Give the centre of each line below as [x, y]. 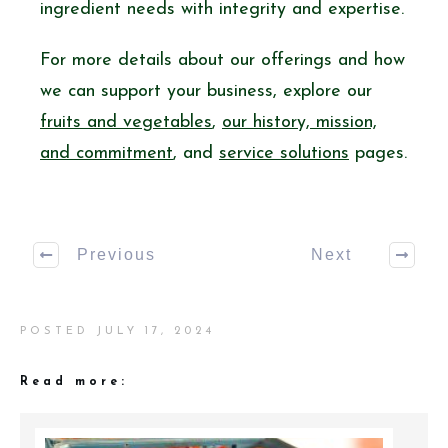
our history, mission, [299, 122]
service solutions [284, 153]
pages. [378, 153]
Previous [116, 255]
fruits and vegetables [126, 122]
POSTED [58, 331]
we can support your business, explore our [206, 91]
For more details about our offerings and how [222, 60]
